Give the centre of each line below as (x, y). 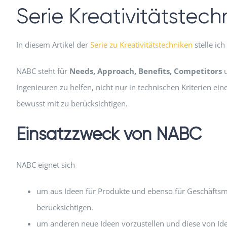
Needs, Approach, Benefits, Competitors (145, 71)
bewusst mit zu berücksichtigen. (72, 103)
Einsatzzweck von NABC (109, 134)
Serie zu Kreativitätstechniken (141, 44)
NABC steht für (43, 71)
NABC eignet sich (45, 165)
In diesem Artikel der (53, 44)
